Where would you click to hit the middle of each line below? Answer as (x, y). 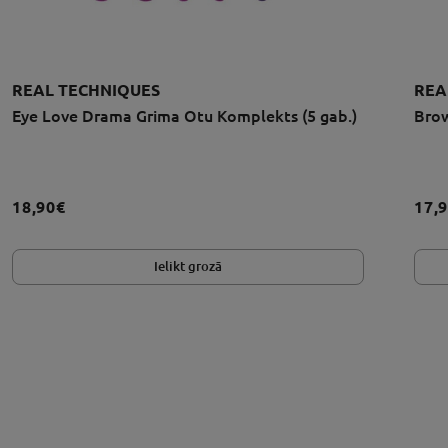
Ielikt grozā (188, 266)
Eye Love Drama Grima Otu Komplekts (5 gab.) (184, 115)
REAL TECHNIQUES (86, 89)
